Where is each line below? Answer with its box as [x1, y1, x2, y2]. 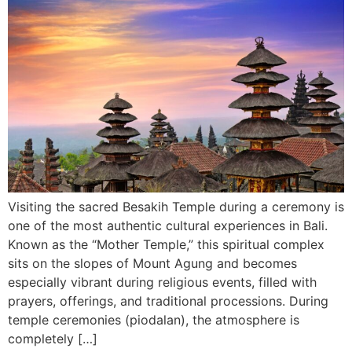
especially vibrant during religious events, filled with [8, 274, 317, 291]
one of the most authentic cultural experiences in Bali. [8, 218, 328, 234]
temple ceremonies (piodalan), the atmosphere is [8, 312, 299, 328]
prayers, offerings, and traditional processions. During [8, 293, 328, 310]
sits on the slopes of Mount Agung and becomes [8, 255, 297, 272]
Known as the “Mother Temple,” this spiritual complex [8, 236, 324, 253]
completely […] [8, 331, 97, 347]
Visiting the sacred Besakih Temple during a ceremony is [8, 199, 344, 215]
